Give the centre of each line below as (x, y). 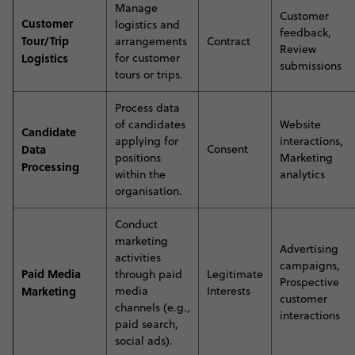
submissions (311, 66)
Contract (229, 41)
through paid (149, 274)
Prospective (309, 282)
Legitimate (235, 274)
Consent (227, 149)
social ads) (142, 341)
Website (300, 124)
